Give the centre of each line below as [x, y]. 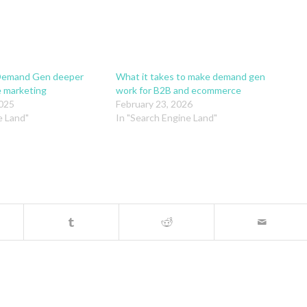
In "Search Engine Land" [166, 118]
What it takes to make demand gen [190, 77]
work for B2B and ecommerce [178, 90]
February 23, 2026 [154, 104]
